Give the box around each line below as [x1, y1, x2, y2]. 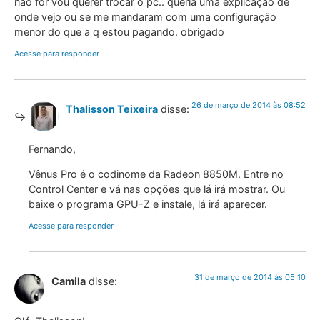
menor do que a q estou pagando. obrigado [14, 26, 224, 39]
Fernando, [29, 142, 76, 155]
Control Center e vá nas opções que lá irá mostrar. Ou [29, 183, 285, 196]
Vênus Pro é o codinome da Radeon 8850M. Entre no [29, 168, 284, 181]
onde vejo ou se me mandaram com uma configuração [14, 11, 276, 24]
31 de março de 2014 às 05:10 [194, 271, 306, 282]
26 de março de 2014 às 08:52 [191, 99, 306, 110]
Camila [51, 274, 86, 287]
